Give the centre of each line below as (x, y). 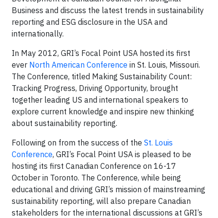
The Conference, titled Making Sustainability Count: (102, 76)
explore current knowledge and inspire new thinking (103, 111)
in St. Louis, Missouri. (164, 65)
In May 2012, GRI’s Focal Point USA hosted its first (101, 53)
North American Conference (78, 65)
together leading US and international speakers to (100, 100)
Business (27, 10)
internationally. (38, 34)
